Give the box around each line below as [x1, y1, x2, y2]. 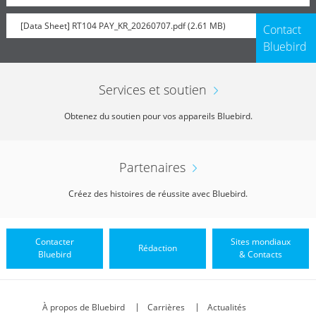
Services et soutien [98, 80, 207, 98]
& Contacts [239, 248, 283, 260]
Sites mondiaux [231, 235, 291, 248]
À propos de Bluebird [42, 300, 125, 313]
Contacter [35, 235, 74, 248]
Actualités [207, 300, 246, 313]
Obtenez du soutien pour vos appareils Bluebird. [63, 109, 253, 122]
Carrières [147, 300, 185, 313]
